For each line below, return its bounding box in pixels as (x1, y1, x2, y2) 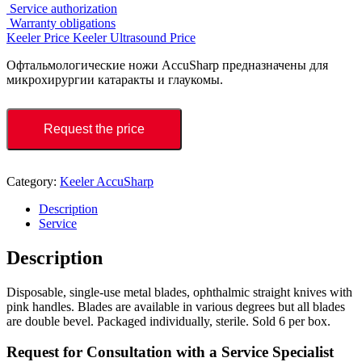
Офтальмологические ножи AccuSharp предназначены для (6, 57, 328, 72)
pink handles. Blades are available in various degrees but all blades (6, 299, 345, 314)
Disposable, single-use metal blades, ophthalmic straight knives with (6, 284, 352, 299)
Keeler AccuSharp (60, 174, 154, 188)
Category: (6, 174, 60, 188)
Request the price (44, 121, 145, 136)
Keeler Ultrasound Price (73, 30, 196, 44)
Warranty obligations (10, 15, 116, 30)
